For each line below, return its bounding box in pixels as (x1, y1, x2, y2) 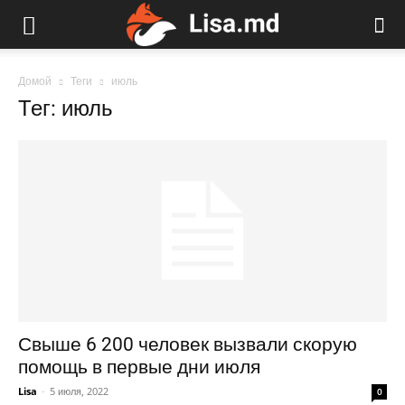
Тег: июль (18, 96, 113, 121)
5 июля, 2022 (50, 384, 108, 399)
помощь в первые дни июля (18, 356, 260, 379)
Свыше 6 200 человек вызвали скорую (18, 334, 357, 356)
